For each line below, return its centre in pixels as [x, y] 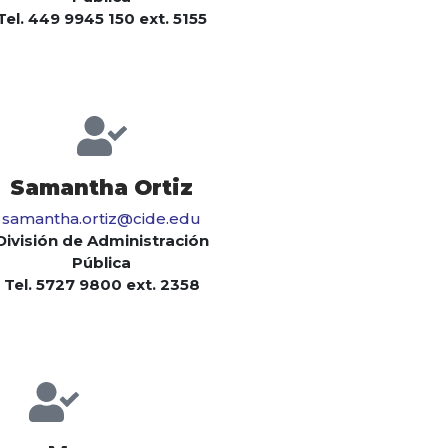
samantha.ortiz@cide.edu [101, 219]
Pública [101, 263]
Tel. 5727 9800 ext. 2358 [101, 285]
